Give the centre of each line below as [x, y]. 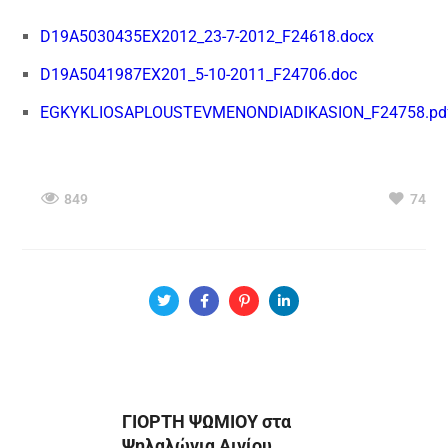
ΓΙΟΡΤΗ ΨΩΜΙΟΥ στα [207, 421]
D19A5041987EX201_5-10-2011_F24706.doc [198, 74]
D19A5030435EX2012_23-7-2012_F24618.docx [207, 36]
